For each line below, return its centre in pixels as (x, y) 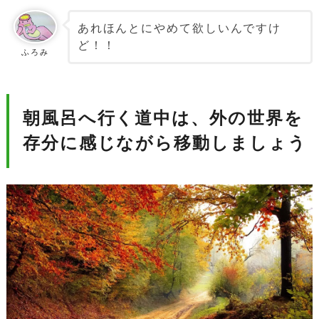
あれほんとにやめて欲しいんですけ (179, 28)
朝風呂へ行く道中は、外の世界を (163, 119)
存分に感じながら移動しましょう (164, 143)
